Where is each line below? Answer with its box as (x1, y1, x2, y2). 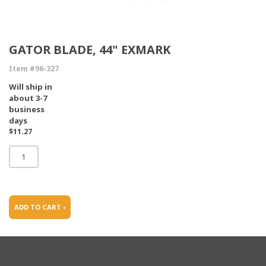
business (9, 104, 45, 115)
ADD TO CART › (14, 202, 65, 211)
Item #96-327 (9, 64, 59, 74)
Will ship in (9, 81, 52, 92)
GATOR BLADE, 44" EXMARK (9, 42, 171, 58)
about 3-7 (9, 93, 47, 103)
